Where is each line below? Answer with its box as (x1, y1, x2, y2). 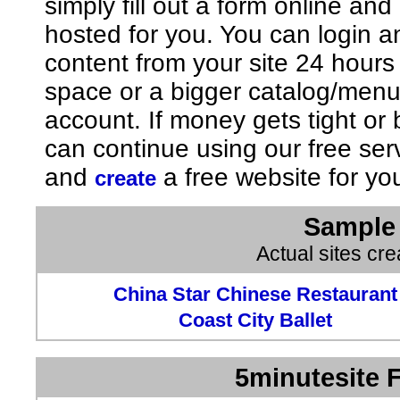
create (95, 165, 156, 190)
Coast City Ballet (178, 308, 332, 331)
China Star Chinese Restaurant (112, 282, 397, 305)
